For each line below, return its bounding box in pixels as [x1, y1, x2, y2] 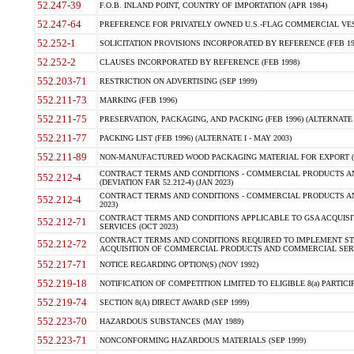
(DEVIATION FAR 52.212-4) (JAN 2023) [99, 178, 233, 186]
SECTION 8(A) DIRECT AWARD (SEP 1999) [99, 298, 249, 307]
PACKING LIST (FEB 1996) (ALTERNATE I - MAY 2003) [99, 134, 292, 142]
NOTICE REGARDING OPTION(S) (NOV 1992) [99, 260, 258, 269]
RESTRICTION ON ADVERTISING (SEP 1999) [99, 77, 257, 85]
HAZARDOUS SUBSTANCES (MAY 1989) [99, 317, 243, 326]
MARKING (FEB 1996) [99, 96, 177, 104]
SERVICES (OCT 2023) [99, 222, 178, 231]
